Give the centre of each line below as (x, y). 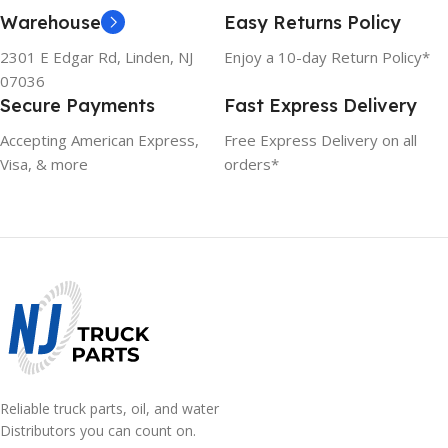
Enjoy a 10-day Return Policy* (327, 57)
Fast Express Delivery (320, 106)
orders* (251, 164)
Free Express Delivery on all (320, 140)
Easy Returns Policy (312, 23)
